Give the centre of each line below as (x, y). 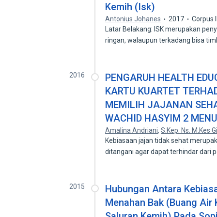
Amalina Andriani (132, 130)
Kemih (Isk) (130, 7)
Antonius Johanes (133, 19)
